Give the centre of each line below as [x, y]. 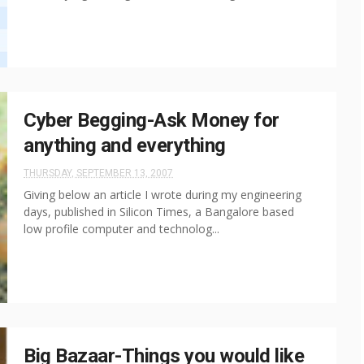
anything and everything [125, 145]
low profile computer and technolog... [121, 229]
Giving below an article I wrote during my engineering [162, 195]
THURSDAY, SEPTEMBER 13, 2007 [98, 173]
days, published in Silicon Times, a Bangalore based [159, 212]
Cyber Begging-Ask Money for [152, 120]
